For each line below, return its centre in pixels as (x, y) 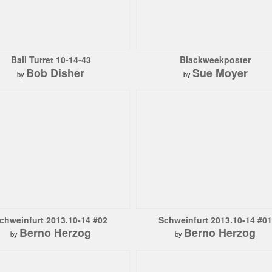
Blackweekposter (215, 60)
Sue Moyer (220, 73)
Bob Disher (55, 73)
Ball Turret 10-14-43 (51, 60)
